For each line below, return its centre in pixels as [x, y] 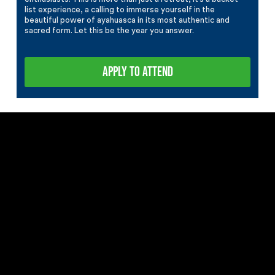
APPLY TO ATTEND [137, 72]
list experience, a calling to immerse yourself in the [120, 10]
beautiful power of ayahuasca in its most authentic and [127, 20]
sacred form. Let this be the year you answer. [110, 30]
